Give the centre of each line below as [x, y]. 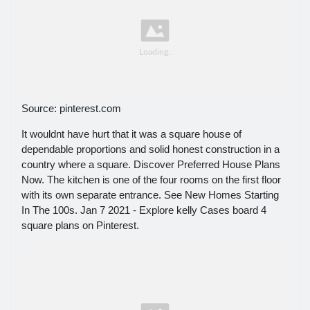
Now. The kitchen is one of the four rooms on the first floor [151, 180]
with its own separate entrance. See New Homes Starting [150, 195]
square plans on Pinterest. [80, 226]
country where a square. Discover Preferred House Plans [151, 165]
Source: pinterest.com [71, 109]
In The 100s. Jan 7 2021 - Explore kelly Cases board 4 [144, 210]
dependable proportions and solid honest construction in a [151, 149]
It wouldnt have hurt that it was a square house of [131, 134]
